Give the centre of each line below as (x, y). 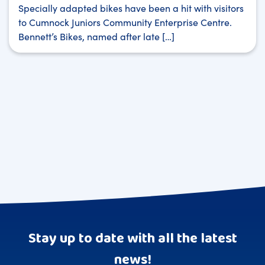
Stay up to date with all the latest (132, 238)
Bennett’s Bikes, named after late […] (96, 36)
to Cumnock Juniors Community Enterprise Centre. (125, 22)
